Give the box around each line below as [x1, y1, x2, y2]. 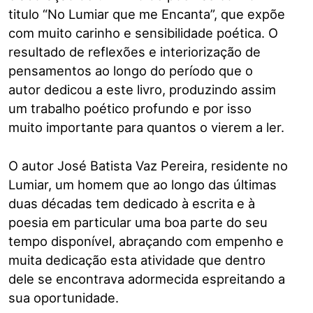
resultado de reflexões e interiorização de [8, 44, 261, 60]
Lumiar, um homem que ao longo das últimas [8, 176, 277, 192]
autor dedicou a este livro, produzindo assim [8, 82, 276, 98]
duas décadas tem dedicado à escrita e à [8, 195, 255, 211]
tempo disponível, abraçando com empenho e [8, 233, 284, 249]
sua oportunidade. [8, 289, 119, 305]
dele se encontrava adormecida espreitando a [8, 270, 285, 286]
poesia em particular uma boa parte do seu [8, 214, 268, 230]
